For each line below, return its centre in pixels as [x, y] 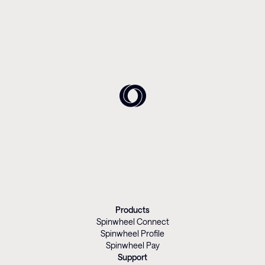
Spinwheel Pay [132, 245]
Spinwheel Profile [132, 233]
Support [132, 257]
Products [132, 209]
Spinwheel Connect [132, 221]
